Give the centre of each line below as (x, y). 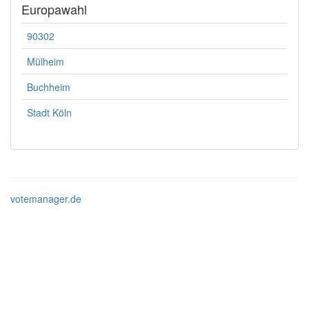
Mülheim (46, 61)
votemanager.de (46, 199)
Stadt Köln (49, 112)
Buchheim (49, 87)
